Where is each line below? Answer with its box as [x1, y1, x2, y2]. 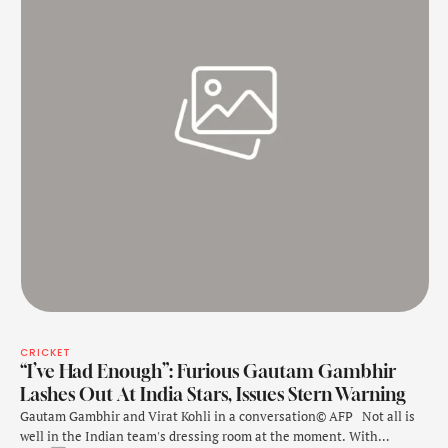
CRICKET [20, 345, 71, 361]
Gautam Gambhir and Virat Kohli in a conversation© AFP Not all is [20, 407, 415, 426]
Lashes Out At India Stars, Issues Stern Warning [20, 383, 406, 406]
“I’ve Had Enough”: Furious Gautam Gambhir [20, 360, 396, 383]
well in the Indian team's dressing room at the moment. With [20, 427, 378, 446]
